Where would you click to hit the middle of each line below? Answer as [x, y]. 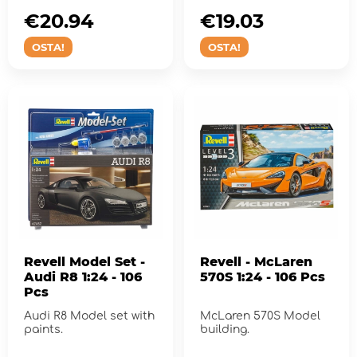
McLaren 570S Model [260, 316]
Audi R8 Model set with [89, 316]
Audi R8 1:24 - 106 [83, 277]
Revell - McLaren [256, 261]
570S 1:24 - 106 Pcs [262, 277]
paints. [43, 329]
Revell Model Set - [84, 261]
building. [224, 329]
